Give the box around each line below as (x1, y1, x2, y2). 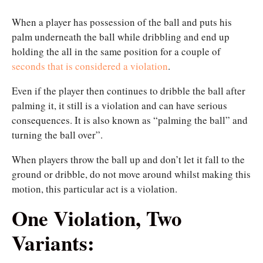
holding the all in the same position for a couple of (12, 45, 221, 59)
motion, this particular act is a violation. (12, 182, 177, 196)
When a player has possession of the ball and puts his (12, 15, 232, 29)
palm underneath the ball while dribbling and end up (12, 30, 230, 44)
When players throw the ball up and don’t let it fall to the (12, 153, 245, 167)
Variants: (12, 228, 95, 258)
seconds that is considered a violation (12, 59, 168, 73)
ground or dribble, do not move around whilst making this (12, 167, 251, 181)
